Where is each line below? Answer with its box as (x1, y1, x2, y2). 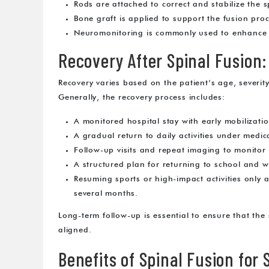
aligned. (58, 226, 92, 235)
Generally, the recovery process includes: (58, 94, 225, 102)
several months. (74, 190, 139, 198)
